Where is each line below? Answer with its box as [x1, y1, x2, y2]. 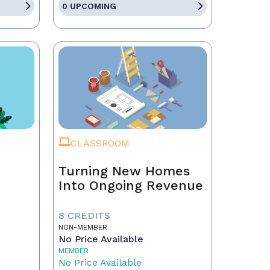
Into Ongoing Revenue [58, 178, 203, 193]
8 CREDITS [58, 210, 110, 221]
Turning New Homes [58, 163, 190, 178]
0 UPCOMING [61, 1, 116, 11]
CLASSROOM [70, 137, 130, 149]
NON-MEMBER [58, 223, 107, 231]
